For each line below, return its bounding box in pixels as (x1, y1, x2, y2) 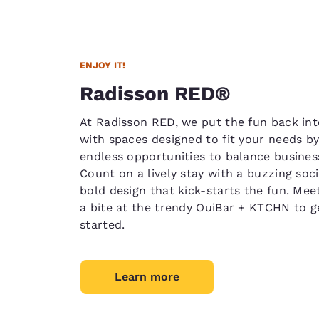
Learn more (115, 269, 179, 283)
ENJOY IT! (80, 59, 125, 70)
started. (80, 217, 125, 231)
